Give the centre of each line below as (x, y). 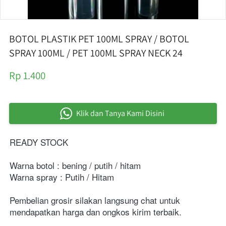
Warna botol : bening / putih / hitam (75, 165)
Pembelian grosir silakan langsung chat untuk (95, 200)
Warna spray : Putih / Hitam (62, 177)
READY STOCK (39, 142)
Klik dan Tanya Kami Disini (120, 113)
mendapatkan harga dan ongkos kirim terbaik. (96, 212)
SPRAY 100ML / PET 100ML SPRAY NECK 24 (96, 53)
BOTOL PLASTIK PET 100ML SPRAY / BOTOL (99, 39)
